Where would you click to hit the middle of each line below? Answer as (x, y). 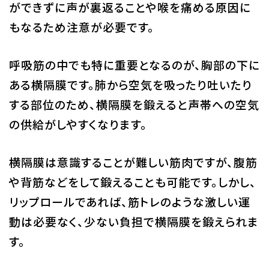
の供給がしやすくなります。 (78, 124)
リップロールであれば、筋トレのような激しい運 (129, 201)
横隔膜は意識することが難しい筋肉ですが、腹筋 (133, 162)
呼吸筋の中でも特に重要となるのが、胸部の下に (134, 64)
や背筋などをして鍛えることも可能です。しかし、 (132, 181)
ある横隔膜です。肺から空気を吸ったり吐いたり (130, 84)
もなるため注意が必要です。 (81, 26)
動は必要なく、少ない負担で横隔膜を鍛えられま (134, 221)
